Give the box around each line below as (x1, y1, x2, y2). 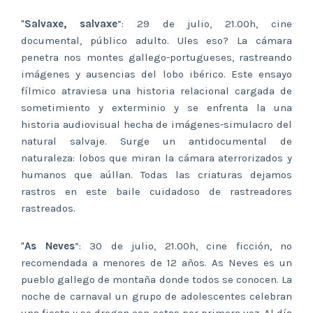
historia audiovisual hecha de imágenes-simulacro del (21, 118, 292, 131)
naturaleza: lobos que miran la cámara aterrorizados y (21, 152, 292, 165)
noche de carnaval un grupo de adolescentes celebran (21, 290, 292, 303)
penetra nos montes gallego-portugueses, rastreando (21, 51, 292, 64)
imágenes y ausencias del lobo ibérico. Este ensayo (21, 68, 292, 81)
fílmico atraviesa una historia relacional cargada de (21, 85, 292, 98)
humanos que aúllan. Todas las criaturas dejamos (21, 168, 292, 182)
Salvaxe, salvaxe (24, 17, 117, 31)
